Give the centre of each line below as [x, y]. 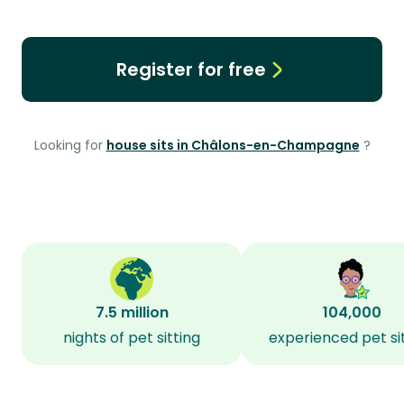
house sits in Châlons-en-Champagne [233, 145]
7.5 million [132, 312]
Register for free [191, 69]
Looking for [70, 145]
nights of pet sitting [132, 338]
